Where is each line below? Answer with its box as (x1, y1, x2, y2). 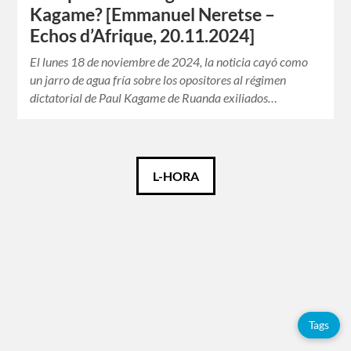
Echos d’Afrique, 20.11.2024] (30, 25, 255, 47)
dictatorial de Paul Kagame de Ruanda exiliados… (30, 90, 278, 106)
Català (13, 168, 52, 186)
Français (13, 240, 63, 258)
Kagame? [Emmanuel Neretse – (30, 4, 276, 26)
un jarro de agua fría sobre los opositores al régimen (30, 72, 287, 88)
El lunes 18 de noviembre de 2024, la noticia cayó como (30, 54, 309, 70)
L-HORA (152, 168, 199, 184)
